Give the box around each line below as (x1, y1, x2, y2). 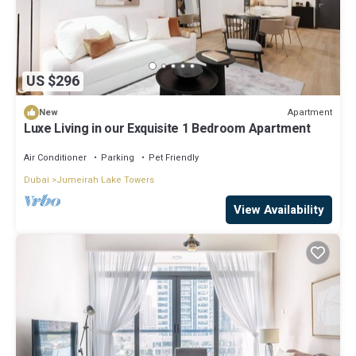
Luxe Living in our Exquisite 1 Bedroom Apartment (24, 119, 311, 139)
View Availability (234, 201, 324, 219)
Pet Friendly (149, 151, 199, 165)
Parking (101, 151, 134, 165)
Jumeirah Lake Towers (56, 173, 154, 188)
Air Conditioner (24, 151, 87, 165)
